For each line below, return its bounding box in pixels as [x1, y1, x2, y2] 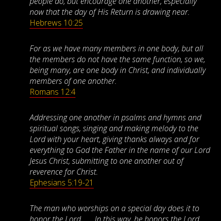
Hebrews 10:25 [30, 17, 83, 29]
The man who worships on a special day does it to [30, 203, 199, 214]
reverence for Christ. [30, 166, 98, 178]
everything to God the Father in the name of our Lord [30, 145, 210, 156]
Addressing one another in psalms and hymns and [30, 112, 201, 123]
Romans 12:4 [30, 86, 75, 98]
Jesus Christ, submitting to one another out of [30, 155, 184, 167]
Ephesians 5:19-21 [30, 177, 94, 188]
